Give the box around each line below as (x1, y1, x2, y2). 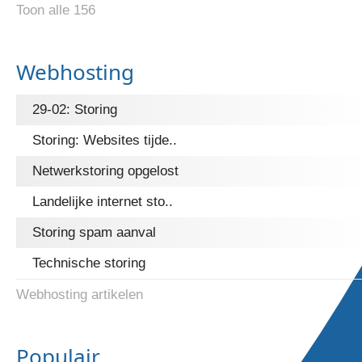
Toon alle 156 (16, 2, 95, 18)
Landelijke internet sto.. (32, 194, 173, 209)
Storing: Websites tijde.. (32, 133, 177, 148)
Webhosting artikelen (16, 287, 143, 302)
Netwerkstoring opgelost (32, 163, 179, 179)
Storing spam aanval (32, 225, 156, 240)
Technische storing (32, 255, 145, 271)
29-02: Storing (32, 102, 117, 117)
